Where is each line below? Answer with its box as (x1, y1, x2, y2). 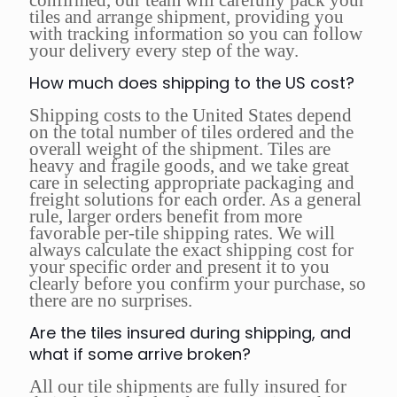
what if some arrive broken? (29, 343, 251, 366)
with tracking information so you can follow (29, 23, 362, 45)
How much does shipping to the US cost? (29, 72, 354, 95)
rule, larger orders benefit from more (29, 206, 302, 228)
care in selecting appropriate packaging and (29, 172, 354, 194)
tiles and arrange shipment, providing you (29, 6, 344, 28)
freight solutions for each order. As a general (29, 189, 362, 211)
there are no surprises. (29, 290, 192, 312)
